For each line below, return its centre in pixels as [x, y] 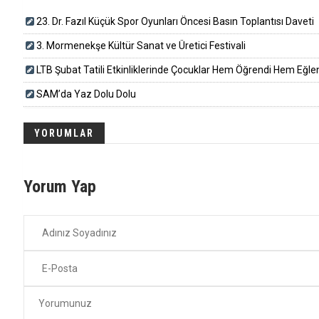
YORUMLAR [64, 134]
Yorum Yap [60, 187]
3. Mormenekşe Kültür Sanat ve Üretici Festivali [141, 46]
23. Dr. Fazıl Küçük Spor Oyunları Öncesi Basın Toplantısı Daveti [175, 22]
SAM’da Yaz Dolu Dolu [86, 94]
